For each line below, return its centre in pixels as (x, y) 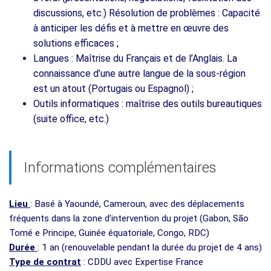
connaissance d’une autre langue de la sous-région (139, 73)
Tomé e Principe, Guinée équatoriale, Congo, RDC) (109, 233)
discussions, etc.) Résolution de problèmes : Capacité (147, 13)
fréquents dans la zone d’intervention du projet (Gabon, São (129, 218)
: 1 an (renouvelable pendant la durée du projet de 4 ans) (150, 247)
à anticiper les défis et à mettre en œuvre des (131, 28)
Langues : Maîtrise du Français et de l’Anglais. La (135, 58)
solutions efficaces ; (76, 43)
